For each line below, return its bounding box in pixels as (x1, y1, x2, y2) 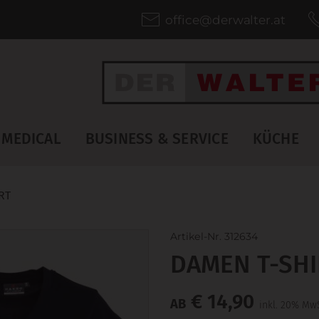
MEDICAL (1, 130, 61, 149)
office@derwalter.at (165, 12, 286, 27)
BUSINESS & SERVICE (85, 130, 229, 149)
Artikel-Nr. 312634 (170, 230, 258, 244)
